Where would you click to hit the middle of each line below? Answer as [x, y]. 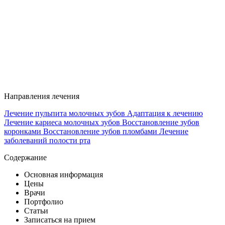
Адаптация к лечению [165, 113]
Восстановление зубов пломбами [101, 131]
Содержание [25, 157]
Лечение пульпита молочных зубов [66, 113]
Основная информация [64, 174]
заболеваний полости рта [47, 140]
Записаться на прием [60, 219]
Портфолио [44, 201]
